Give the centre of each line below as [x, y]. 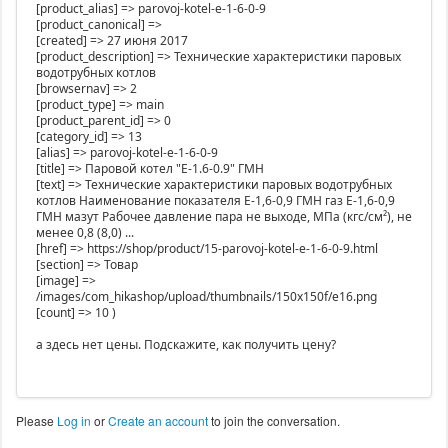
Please [36, 420]
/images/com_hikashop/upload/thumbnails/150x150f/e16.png [206, 296]
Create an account [157, 420]
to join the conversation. [273, 420]
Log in [73, 420]
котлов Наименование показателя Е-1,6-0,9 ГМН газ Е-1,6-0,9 [215, 200]
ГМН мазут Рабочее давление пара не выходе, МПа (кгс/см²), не [223, 216]
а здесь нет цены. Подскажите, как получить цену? [185, 344]
